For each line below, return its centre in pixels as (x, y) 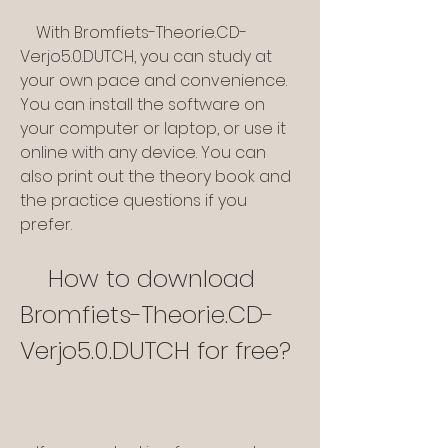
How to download (34, 279)
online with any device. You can (143, 153)
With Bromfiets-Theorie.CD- (28, 33)
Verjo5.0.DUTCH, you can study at (146, 57)
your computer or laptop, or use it (153, 129)
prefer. (46, 225)
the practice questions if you (133, 201)
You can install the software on (142, 105)
